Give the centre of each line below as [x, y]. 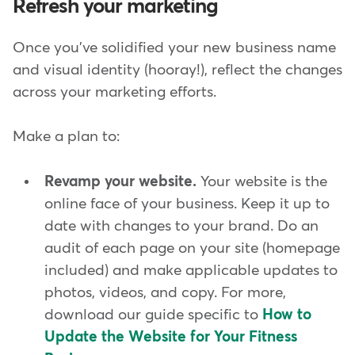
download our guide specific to [153, 315]
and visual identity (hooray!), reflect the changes [177, 70]
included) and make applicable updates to [191, 270]
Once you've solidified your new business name [174, 48]
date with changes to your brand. [159, 226]
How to [287, 315]
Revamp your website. [122, 181]
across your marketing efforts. [115, 92]
